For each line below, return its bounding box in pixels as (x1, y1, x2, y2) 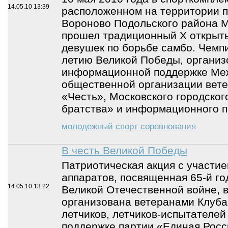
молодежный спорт (62, 121, 138, 132)
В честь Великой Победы (62, 145, 187, 156)
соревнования (140, 121, 196, 132)
